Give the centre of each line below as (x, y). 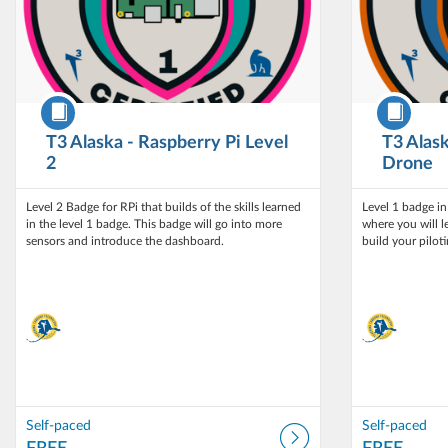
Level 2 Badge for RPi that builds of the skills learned (163, 207)
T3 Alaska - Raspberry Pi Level (167, 143)
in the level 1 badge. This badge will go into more (154, 224)
